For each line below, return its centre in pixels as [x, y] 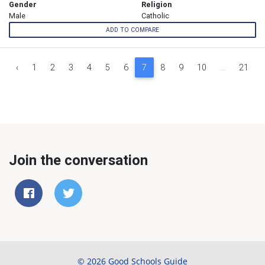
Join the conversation [78, 160]
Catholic [155, 16]
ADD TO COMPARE [132, 30]
